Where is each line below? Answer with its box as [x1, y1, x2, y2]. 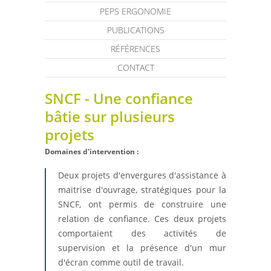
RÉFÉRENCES [111, 43, 160, 54]
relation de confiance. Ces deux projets [58, 213, 226, 224]
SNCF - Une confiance [45, 88, 193, 108]
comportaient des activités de [58, 227, 226, 239]
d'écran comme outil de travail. [58, 256, 186, 268]
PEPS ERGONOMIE [100, 5, 171, 17]
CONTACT [117, 62, 154, 73]
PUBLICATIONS [106, 24, 165, 36]
